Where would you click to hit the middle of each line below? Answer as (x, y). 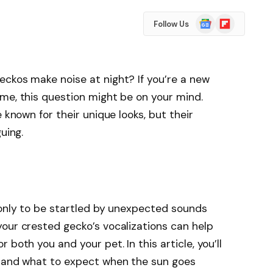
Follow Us (171, 24)
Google (209, 19)
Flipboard (233, 19)
